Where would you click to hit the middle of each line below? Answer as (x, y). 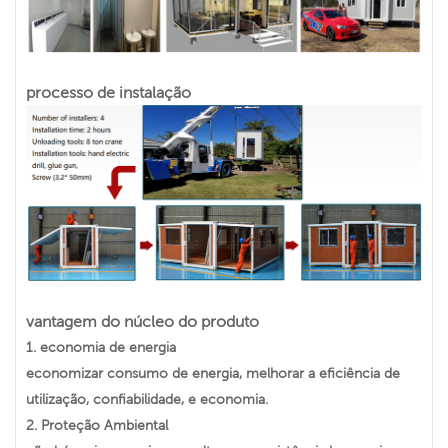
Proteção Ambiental (102, 425)
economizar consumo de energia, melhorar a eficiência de (213, 373)
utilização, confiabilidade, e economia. (147, 399)
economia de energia (106, 347)
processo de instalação (108, 91)
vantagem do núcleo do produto (142, 321)
